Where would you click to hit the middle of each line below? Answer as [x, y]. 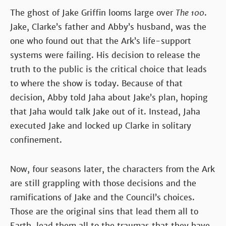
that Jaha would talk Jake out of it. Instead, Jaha [105, 111]
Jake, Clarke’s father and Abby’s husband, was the [108, 27]
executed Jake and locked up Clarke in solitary [101, 126]
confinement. [36, 140]
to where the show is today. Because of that [96, 83]
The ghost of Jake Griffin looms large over [93, 13]
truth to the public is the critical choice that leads [108, 69]
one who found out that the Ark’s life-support [101, 41]
